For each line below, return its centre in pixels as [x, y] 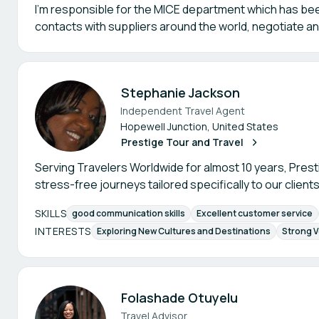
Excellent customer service [255, 213]
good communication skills [129, 213]
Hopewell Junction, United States [199, 126]
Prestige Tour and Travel [182, 142]
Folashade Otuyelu [179, 298]
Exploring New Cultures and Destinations [183, 231]
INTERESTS [63, 231]
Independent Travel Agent [183, 111]
